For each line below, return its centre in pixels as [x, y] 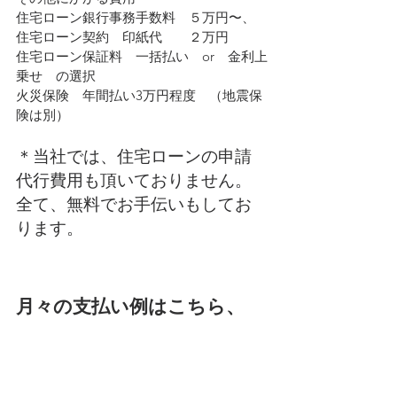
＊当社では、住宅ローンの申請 [134, 156]
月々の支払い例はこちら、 [130, 306]
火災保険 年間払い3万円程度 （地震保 [139, 95]
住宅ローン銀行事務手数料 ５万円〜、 [136, 17]
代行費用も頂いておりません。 [134, 180]
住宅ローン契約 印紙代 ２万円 [122, 36]
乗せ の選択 [56, 75]
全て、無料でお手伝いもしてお [134, 204]
